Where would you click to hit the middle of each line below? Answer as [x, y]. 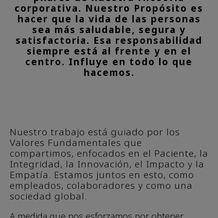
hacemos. [109, 73]
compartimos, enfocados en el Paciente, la [109, 153]
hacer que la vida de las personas [109, 19]
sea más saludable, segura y [109, 30]
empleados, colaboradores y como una [101, 185]
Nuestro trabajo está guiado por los [95, 132]
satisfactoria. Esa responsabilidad [109, 40]
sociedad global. [48, 196]
